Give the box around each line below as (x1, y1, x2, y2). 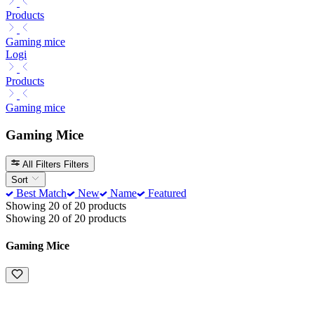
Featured (144, 186, 186, 199)
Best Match (13, 186, 67, 199)
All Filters (22, 158, 62, 170)
